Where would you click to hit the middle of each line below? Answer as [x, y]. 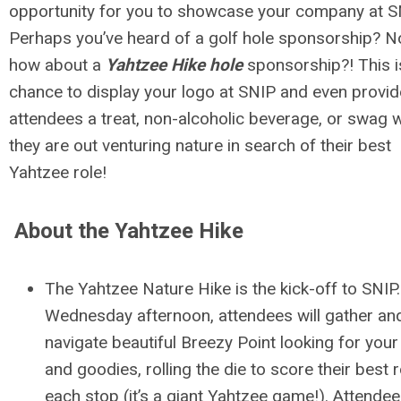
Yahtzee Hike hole [174, 65]
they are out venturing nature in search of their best [200, 146]
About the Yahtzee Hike [126, 231]
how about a [57, 65]
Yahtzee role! [58, 173]
